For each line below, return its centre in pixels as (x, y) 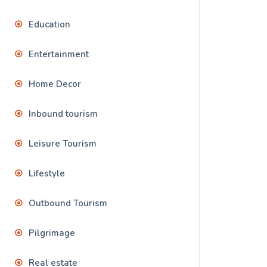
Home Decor (55, 84)
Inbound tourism (63, 114)
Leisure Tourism (63, 144)
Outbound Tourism (68, 204)
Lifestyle (47, 174)
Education (49, 25)
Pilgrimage (52, 233)
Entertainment (59, 55)
